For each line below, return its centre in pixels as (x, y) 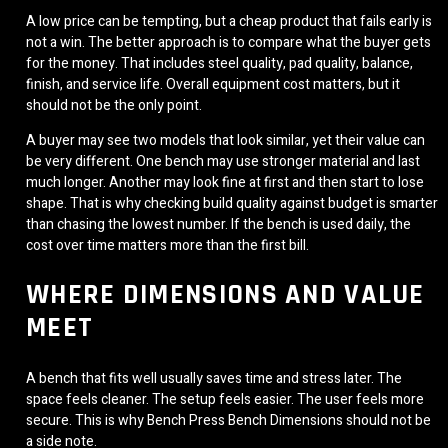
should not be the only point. (114, 105)
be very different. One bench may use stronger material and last (223, 161)
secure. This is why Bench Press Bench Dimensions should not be (228, 421)
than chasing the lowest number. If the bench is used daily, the (218, 224)
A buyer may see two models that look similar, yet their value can (225, 140)
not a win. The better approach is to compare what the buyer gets (228, 42)
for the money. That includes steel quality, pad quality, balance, (219, 63)
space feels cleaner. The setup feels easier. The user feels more (225, 400)
